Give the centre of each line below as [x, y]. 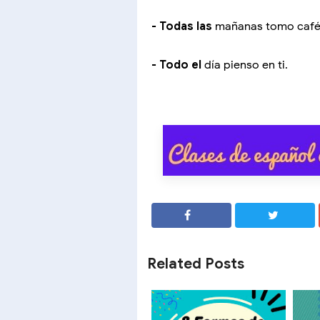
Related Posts [196, 264]
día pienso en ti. [245, 65]
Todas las [186, 27]
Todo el [180, 65]
